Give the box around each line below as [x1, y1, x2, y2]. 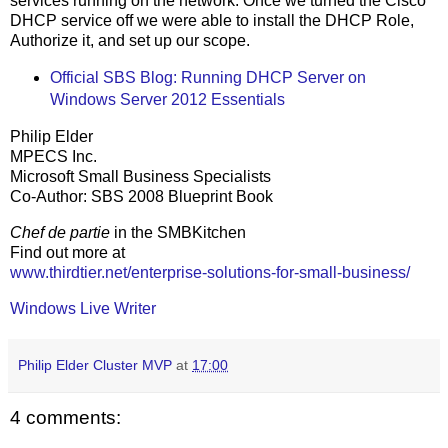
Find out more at [10, 243, 125, 261]
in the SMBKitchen [114, 223, 246, 241]
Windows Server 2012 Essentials [49, 91, 285, 109]
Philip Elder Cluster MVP [18, 356, 172, 373]
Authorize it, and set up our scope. [10, 32, 250, 50]
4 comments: [10, 406, 121, 428]
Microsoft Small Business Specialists [10, 168, 271, 186]
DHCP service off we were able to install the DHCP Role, [10, 12, 414, 30]
